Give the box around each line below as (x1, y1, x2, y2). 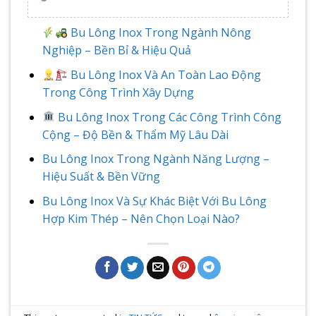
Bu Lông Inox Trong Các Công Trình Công (55, 109, 282, 125)
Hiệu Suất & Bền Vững (42, 169, 160, 185)
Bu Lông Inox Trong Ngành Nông (68, 25, 252, 41)
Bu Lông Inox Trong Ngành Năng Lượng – (42, 151, 269, 167)
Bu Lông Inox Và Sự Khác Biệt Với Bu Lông (42, 193, 267, 209)
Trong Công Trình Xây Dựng (42, 84, 194, 100)
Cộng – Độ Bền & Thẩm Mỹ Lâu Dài (42, 126, 229, 142)
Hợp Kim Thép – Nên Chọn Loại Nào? (42, 210, 240, 226)
